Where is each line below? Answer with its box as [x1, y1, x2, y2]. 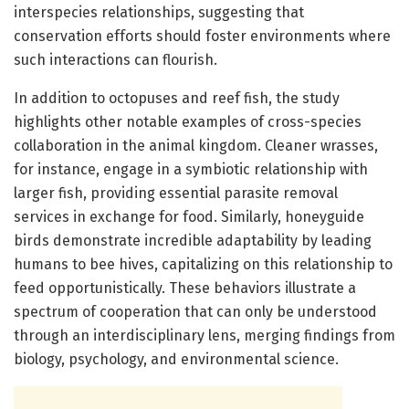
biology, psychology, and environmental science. [14, 351, 339, 369]
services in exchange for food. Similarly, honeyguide [14, 208, 364, 226]
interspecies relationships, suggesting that [14, 4, 304, 22]
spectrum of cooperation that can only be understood [14, 303, 377, 321]
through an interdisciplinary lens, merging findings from [14, 327, 395, 345]
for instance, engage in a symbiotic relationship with [14, 161, 368, 179]
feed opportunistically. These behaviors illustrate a [14, 279, 356, 298]
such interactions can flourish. [14, 51, 217, 69]
